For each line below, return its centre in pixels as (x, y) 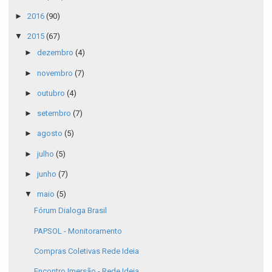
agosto (50, 134)
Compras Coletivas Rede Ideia (87, 251)
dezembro (56, 53)
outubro (52, 93)
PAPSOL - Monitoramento (78, 231)
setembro (55, 114)
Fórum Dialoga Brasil (71, 211)
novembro (56, 73)
